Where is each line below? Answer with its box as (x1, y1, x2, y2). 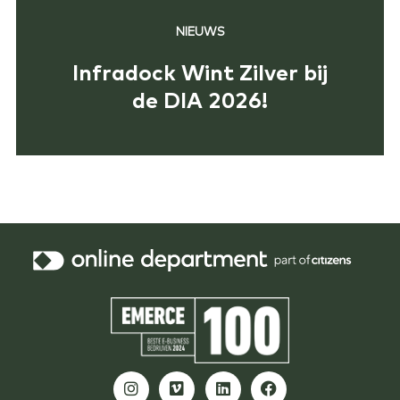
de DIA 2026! (132, 85, 268, 113)
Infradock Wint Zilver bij (72, 57, 328, 86)
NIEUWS (175, 23, 225, 39)
